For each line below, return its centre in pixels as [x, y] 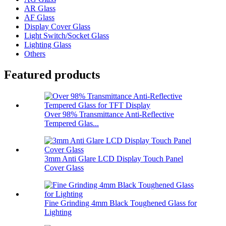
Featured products [52, 75]
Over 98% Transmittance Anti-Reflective [109, 115]
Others [35, 53]
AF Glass [39, 17]
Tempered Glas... [72, 124]
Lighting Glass [48, 44]
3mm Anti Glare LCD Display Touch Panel [114, 159]
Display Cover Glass [57, 26]
